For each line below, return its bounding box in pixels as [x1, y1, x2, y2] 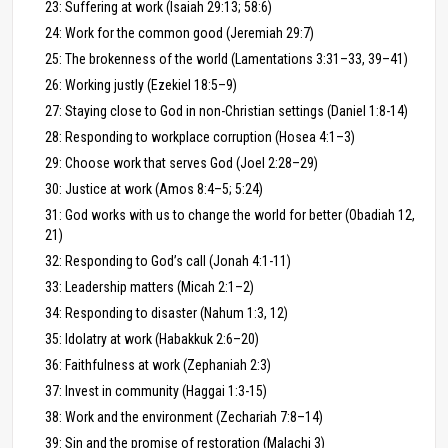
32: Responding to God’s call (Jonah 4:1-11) [45, 252, 291, 269]
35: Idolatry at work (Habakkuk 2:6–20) [45, 330, 259, 347]
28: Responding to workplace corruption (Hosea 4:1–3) [45, 128, 355, 145]
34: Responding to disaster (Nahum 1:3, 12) [45, 304, 288, 321]
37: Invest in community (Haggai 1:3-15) [45, 382, 267, 399]
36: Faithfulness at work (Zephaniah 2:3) [45, 356, 271, 373]
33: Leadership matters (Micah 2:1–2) [45, 278, 254, 295]
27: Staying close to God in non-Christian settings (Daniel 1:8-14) [45, 102, 408, 119]
